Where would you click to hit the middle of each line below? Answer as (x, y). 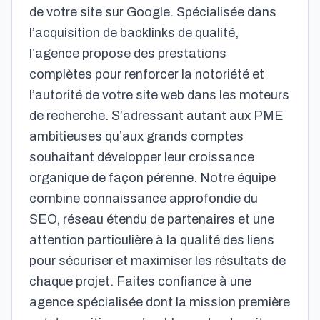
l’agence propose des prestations (128, 54)
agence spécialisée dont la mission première (160, 302)
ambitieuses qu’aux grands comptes (136, 136)
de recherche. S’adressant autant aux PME (156, 116)
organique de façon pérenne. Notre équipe (152, 178)
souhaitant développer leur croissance (142, 157)
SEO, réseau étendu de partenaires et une (152, 219)
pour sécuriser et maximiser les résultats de (157, 261)
